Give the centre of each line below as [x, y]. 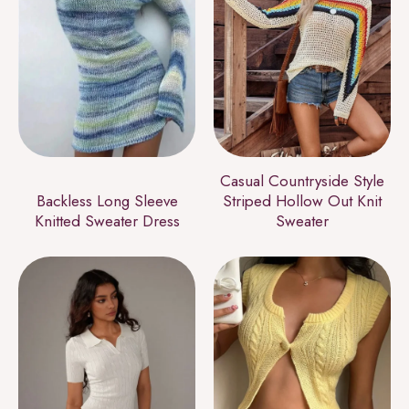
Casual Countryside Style [302, 181]
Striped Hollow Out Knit [302, 201]
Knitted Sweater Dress [107, 221]
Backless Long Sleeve [107, 201]
